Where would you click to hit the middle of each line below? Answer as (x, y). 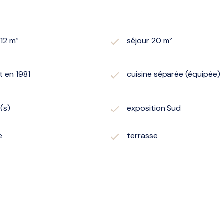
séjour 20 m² (150, 40)
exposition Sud (154, 108)
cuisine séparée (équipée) (173, 74)
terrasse (142, 135)
